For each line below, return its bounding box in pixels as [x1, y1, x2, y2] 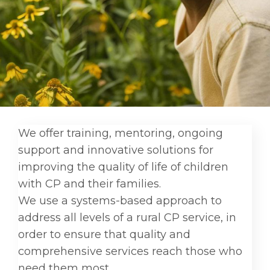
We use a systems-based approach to [18, 193, 222, 207]
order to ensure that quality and [18, 227, 190, 241]
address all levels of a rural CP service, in [18, 210, 236, 224]
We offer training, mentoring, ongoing [18, 126, 223, 140]
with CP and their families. [18, 177, 161, 190]
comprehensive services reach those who [18, 244, 242, 258]
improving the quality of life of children [18, 160, 228, 174]
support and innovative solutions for [18, 143, 213, 157]
